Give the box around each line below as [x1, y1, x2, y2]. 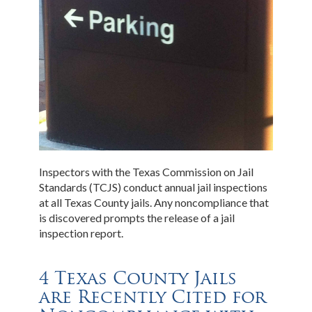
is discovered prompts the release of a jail [39, 211, 235, 225]
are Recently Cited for [39, 286, 267, 309]
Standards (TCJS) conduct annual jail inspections [39, 180, 268, 194]
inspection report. [39, 226, 124, 240]
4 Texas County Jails [39, 267, 237, 290]
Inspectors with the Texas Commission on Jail [39, 165, 254, 179]
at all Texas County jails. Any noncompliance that [39, 196, 270, 210]
